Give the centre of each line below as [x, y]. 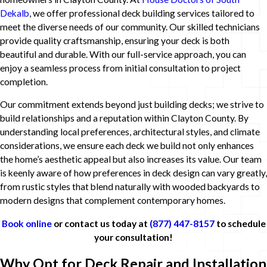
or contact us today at [100, 223]
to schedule [240, 223]
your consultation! [133, 237]
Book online [27, 223]
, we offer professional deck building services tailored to [142, 13]
